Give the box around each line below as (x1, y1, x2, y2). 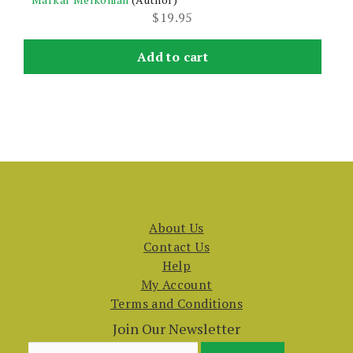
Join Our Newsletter (113, 319, 240, 339)
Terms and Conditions (110, 295, 243, 313)
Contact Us (143, 238, 210, 256)
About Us (149, 219, 204, 237)
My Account (140, 276, 213, 294)
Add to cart (136, 47, 209, 65)
